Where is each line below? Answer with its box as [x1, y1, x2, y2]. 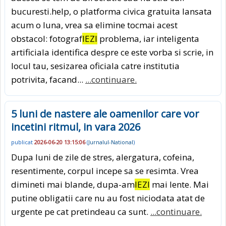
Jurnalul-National [88, 138, 133, 146]
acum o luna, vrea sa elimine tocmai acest [11, 19, 178, 31]
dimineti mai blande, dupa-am [11, 179, 135, 191]
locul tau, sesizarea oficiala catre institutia [11, 60, 180, 72]
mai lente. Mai [150, 179, 209, 191]
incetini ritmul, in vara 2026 [11, 120, 140, 134]
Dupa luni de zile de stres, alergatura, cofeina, [11, 151, 194, 163]
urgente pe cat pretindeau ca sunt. [11, 206, 150, 218]
